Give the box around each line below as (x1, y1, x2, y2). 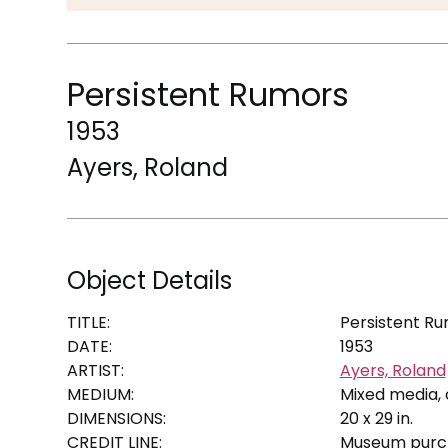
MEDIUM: (67, 382, 135, 406)
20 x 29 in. (339, 406, 413, 430)
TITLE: (67, 310, 111, 334)
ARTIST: (67, 358, 125, 382)
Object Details (67, 263, 233, 297)
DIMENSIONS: (67, 406, 167, 430)
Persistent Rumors (67, 71, 350, 117)
